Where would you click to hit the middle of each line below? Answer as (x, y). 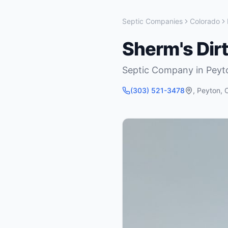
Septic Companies (152, 21)
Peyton (209, 90)
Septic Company (158, 70)
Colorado (205, 21)
